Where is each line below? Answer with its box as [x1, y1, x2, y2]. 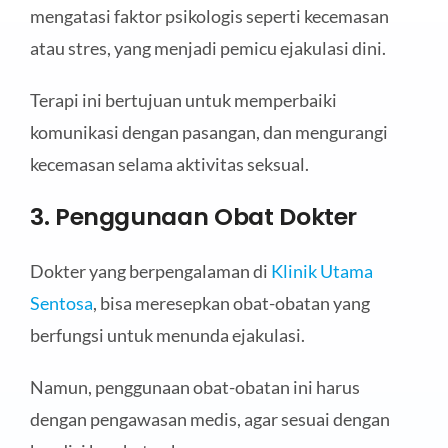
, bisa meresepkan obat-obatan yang [92, 291, 370, 314]
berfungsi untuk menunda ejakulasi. [29, 323, 305, 346]
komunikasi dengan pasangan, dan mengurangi [29, 120, 388, 143]
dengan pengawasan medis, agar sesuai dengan [29, 407, 390, 430]
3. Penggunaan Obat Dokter [29, 200, 358, 234]
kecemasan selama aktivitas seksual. [29, 152, 309, 175]
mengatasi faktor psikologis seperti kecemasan [29, 4, 389, 27]
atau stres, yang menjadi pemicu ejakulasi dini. [29, 36, 386, 59]
